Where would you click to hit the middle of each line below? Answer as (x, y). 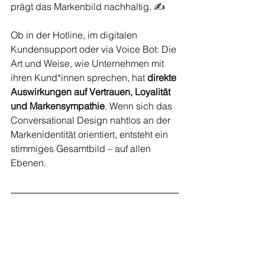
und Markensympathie (58, 106)
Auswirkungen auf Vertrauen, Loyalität (92, 92)
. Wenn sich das (140, 106)
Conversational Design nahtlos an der (92, 120)
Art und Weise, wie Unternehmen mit (88, 63)
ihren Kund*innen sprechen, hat (79, 77)
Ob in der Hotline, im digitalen (75, 35)
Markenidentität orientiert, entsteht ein (91, 134)
